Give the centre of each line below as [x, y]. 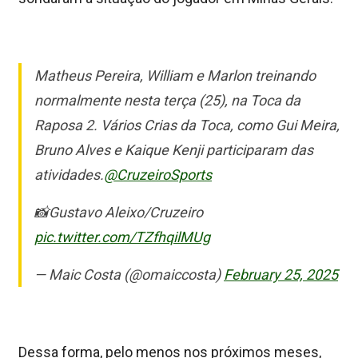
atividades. [69, 174]
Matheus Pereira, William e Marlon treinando [175, 75]
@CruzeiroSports [158, 174]
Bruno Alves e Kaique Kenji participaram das [174, 149]
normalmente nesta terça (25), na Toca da [167, 100]
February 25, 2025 [281, 274]
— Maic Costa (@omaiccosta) [129, 274]
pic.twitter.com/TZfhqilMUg [122, 237]
